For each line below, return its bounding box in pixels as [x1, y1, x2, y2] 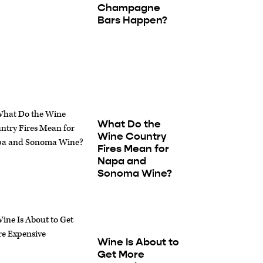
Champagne [97, 1, 160, 15]
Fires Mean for [97, 141, 169, 155]
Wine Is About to [97, 235, 179, 248]
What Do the [97, 117, 161, 130]
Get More [97, 247, 144, 261]
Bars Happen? [97, 14, 167, 27]
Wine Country [97, 129, 167, 143]
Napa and [97, 154, 146, 167]
